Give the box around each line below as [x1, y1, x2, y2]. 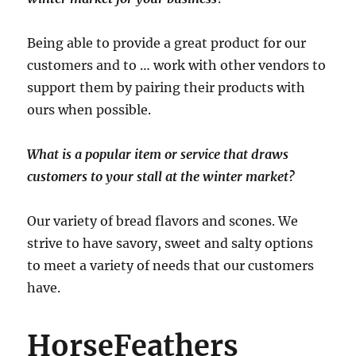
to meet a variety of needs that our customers [27, 257, 315, 273]
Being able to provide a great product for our [27, 34, 307, 51]
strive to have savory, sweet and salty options [27, 234, 314, 251]
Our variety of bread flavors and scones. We [27, 212, 299, 229]
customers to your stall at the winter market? [27, 168, 296, 184]
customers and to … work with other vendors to [27, 56, 327, 73]
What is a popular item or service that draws [27, 145, 289, 162]
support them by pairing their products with [27, 79, 306, 95]
